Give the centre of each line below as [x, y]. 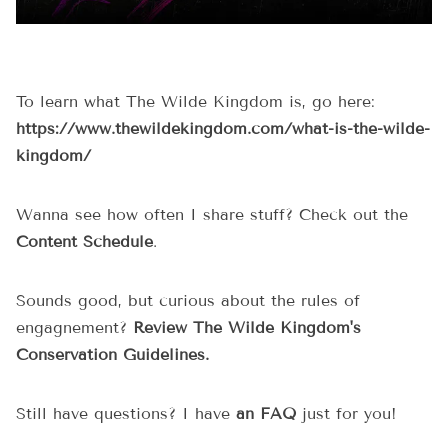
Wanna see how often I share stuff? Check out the [212, 215]
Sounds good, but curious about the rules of [188, 301]
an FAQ [266, 414]
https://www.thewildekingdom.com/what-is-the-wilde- [223, 129]
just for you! [346, 414]
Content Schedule [84, 242]
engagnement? [74, 328]
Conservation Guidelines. [112, 355]
